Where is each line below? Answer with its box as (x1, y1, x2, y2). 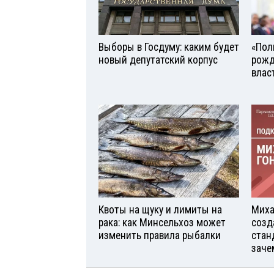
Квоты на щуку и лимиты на (98, 204, 222, 217)
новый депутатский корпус (98, 53, 218, 66)
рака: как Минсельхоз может (98, 217, 226, 229)
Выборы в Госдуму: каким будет (98, 40, 239, 53)
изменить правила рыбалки (98, 229, 221, 242)
